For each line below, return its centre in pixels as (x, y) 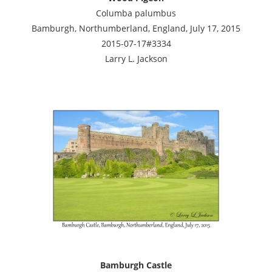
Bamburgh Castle (136, 265)
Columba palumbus (136, 13)
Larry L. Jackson (136, 58)
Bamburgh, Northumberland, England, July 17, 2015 (136, 28)
